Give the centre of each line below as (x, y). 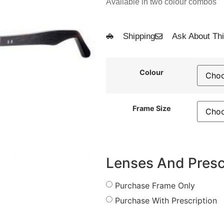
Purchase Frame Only (155, 185)
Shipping (139, 36)
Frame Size (151, 108)
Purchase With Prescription (166, 200)
